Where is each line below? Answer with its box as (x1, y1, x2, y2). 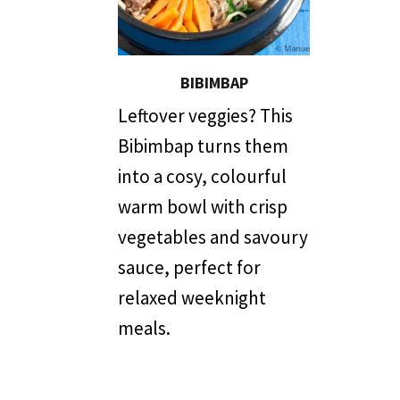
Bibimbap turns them (118, 134, 288, 159)
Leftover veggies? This (118, 104, 293, 129)
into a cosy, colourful (118, 164, 287, 189)
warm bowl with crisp (118, 195, 287, 220)
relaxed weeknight (118, 286, 266, 311)
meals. (118, 316, 171, 341)
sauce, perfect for (118, 255, 261, 280)
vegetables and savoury (118, 225, 308, 250)
